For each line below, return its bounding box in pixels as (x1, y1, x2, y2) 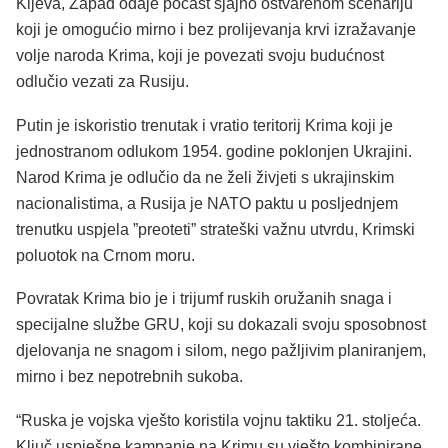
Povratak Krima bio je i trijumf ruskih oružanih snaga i (16, 290, 392, 308)
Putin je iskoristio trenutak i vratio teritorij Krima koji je (16, 116, 393, 134)
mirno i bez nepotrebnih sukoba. (16, 368, 243, 386)
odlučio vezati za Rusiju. (16, 73, 189, 91)
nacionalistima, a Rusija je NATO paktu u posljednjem (16, 194, 398, 212)
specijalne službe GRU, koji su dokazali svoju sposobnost (16, 316, 426, 334)
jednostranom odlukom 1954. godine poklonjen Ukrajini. (16, 142, 412, 160)
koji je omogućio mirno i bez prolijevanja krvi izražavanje (16, 21, 416, 39)
